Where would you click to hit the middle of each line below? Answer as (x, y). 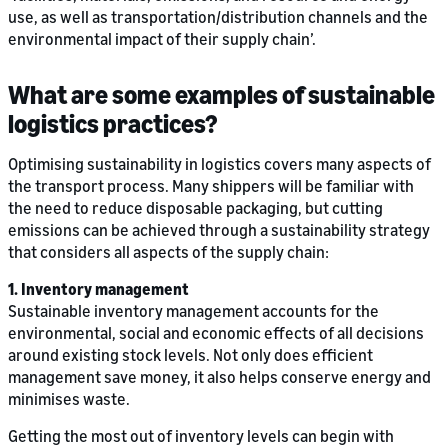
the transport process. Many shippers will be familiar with (211, 186)
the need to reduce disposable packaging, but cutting (195, 208)
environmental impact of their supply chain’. (162, 39)
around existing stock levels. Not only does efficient (190, 355)
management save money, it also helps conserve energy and (219, 377)
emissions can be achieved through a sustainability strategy (219, 230)
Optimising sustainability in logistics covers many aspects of (219, 164)
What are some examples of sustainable (221, 95)
